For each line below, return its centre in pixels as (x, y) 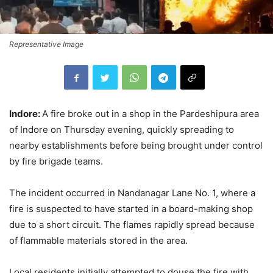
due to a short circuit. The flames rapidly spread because (132, 225)
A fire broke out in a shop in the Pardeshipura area (151, 114)
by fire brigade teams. (56, 161)
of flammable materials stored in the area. (98, 241)
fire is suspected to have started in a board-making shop (131, 209)
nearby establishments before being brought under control (136, 146)
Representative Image (46, 44)
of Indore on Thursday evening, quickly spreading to (122, 130)
